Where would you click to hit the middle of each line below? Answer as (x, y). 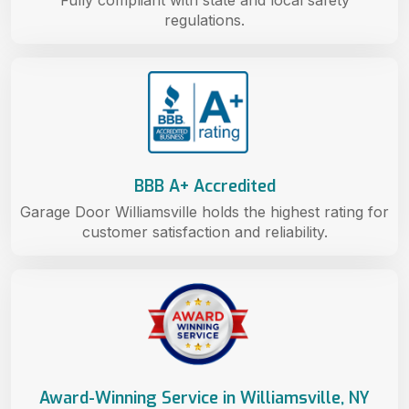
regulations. (204, 20)
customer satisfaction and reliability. (204, 231)
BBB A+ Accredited (204, 186)
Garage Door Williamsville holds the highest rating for (204, 211)
